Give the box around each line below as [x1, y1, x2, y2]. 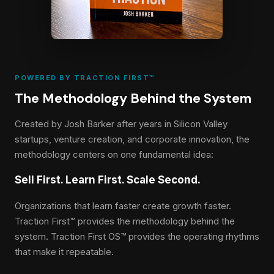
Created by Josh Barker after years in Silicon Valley [15, 117, 228, 130]
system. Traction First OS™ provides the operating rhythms [15, 230, 259, 242]
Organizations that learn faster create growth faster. [15, 199, 231, 212]
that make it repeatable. [15, 245, 114, 257]
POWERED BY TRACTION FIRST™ [15, 73, 155, 82]
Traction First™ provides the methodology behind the [15, 215, 235, 227]
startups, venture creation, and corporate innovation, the [15, 133, 250, 145]
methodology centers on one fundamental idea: [15, 148, 213, 160]
